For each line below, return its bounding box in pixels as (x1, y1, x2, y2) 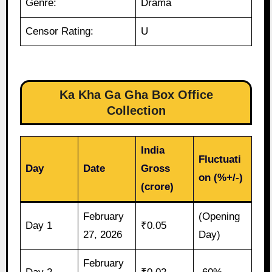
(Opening (199, 211, 240, 223)
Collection (106, 104, 166, 118)
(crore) (141, 181, 174, 193)
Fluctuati (199, 154, 242, 166)
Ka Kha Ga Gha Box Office (59, 88, 213, 102)
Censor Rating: (25, 25, 94, 38)
